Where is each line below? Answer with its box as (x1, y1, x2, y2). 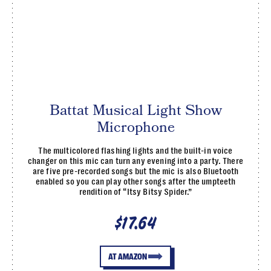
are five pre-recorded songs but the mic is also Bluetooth (32, 165, 239, 177)
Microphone (96, 117, 175, 137)
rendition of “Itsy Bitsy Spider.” (79, 186, 192, 197)
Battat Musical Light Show (49, 100, 222, 120)
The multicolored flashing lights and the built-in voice (38, 145, 233, 156)
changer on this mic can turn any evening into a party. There (28, 155, 243, 166)
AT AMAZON (108, 251, 147, 261)
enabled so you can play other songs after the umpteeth (35, 175, 236, 187)
